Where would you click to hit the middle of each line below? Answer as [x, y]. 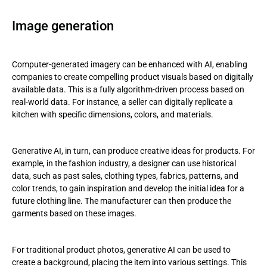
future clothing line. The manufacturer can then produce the [122, 201]
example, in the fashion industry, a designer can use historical [124, 163]
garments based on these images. [74, 213]
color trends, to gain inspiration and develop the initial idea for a [128, 188]
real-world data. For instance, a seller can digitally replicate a [122, 102]
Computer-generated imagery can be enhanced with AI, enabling [130, 64]
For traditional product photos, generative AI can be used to [121, 250]
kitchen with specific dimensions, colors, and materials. [113, 114]
